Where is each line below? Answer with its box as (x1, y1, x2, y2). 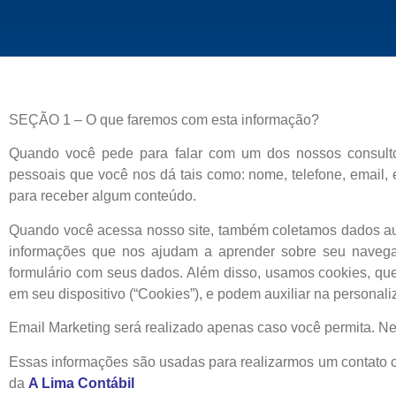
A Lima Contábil (28, 375, 134, 391)
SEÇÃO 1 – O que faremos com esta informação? (9, 112, 319, 127)
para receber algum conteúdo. (9, 188, 196, 204)
